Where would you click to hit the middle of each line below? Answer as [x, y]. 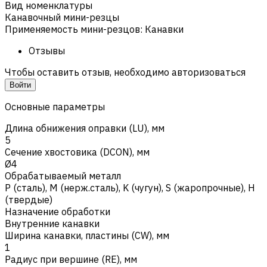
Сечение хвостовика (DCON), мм [77, 152]
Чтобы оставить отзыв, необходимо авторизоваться [125, 72]
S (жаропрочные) [205, 187]
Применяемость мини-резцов [72, 29]
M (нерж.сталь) [84, 187]
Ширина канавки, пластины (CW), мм [87, 235]
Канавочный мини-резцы [62, 17]
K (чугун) [142, 187]
